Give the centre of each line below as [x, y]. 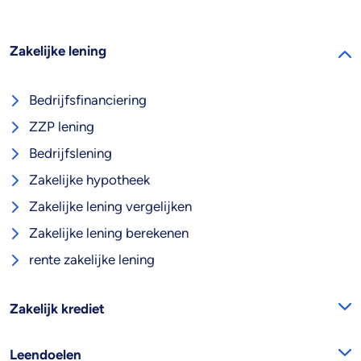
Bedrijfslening [71, 154]
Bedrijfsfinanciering [88, 100]
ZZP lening [62, 127]
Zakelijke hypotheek [89, 180]
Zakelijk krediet [57, 309]
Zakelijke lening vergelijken [110, 207]
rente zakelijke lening [92, 260]
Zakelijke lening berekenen [109, 233]
